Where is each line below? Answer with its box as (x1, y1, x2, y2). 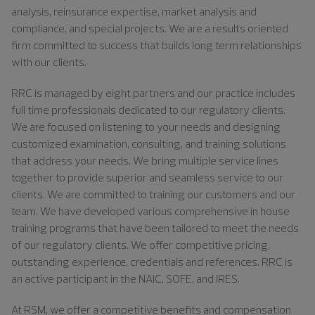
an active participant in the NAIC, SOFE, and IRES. (11, 271, 240, 285)
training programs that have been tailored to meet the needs (11, 220, 299, 235)
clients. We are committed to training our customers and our (11, 186, 295, 201)
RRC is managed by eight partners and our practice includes (11, 85, 295, 100)
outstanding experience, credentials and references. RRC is (11, 254, 292, 269)
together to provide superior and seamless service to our (11, 169, 283, 184)
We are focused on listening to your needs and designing (11, 119, 281, 134)
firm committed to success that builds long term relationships (11, 37, 302, 52)
